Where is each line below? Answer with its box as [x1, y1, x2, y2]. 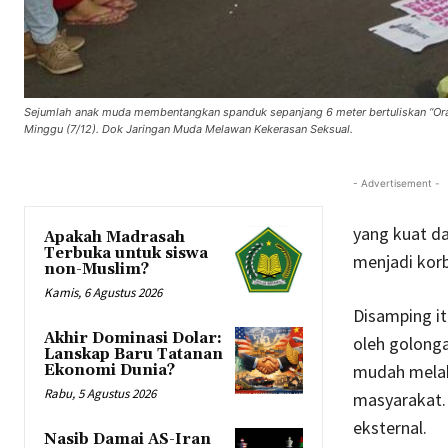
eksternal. [352, 416, 427, 440]
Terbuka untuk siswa [44, 244, 208, 264]
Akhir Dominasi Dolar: [44, 329, 222, 349]
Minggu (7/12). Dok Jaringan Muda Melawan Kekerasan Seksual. [24, 122, 353, 137]
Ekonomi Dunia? [44, 361, 175, 381]
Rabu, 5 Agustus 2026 [44, 385, 156, 403]
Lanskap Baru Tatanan [44, 345, 223, 365]
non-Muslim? [44, 260, 149, 280]
